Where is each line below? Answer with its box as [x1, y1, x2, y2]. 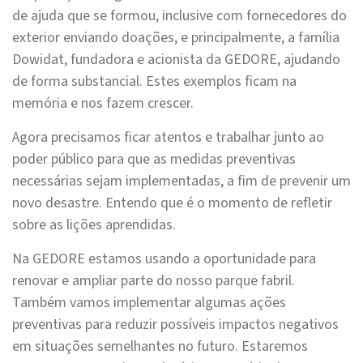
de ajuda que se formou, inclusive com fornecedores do [12, 6, 347, 27]
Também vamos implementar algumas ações [12, 293, 286, 314]
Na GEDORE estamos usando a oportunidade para [12, 249, 316, 270]
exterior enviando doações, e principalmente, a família [12, 28, 340, 49]
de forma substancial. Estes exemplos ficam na [12, 71, 297, 92]
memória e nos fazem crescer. [12, 93, 194, 114]
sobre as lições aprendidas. [12, 215, 176, 236]
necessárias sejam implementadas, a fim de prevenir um [12, 171, 351, 192]
